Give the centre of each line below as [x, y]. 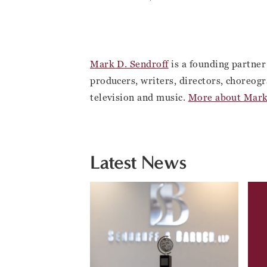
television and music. [139, 98]
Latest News [138, 162]
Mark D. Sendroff [129, 64]
